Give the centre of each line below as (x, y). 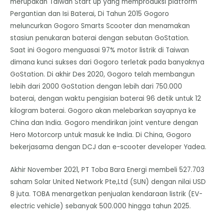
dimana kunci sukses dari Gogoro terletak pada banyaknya (108, 62)
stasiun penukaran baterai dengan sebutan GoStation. (100, 38)
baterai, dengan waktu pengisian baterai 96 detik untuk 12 (106, 98)
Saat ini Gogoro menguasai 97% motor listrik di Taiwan (100, 50)
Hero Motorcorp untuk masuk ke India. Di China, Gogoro (101, 135)
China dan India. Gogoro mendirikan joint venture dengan (104, 123)
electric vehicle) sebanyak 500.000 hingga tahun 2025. (101, 206)
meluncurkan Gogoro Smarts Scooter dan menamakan (100, 26)
